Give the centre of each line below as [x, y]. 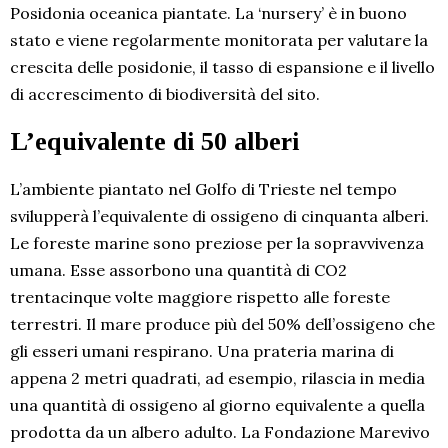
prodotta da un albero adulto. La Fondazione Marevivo [220, 432]
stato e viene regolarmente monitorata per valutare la [219, 40]
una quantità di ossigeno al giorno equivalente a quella [217, 405]
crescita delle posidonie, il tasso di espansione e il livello [222, 67]
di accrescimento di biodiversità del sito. [165, 94]
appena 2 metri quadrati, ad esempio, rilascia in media [217, 378]
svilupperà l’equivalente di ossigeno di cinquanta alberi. [219, 216]
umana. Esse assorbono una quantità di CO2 [178, 270]
